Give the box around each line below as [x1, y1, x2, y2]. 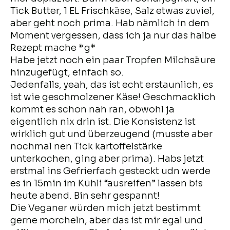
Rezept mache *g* [10, 42, 96, 53]
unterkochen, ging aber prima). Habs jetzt [10, 152, 204, 164]
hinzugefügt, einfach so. [10, 66, 124, 78]
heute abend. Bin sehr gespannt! [10, 189, 160, 201]
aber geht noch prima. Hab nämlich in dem [10, 17, 209, 29]
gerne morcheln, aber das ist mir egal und [10, 214, 203, 226]
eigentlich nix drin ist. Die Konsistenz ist [10, 116, 196, 127]
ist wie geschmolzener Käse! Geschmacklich [10, 91, 216, 103]
